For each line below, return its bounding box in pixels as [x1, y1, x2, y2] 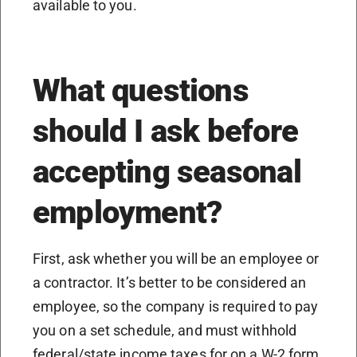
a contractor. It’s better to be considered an [33, 273, 307, 291]
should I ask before [33, 112, 298, 150]
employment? [33, 193, 222, 231]
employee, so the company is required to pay [33, 297, 319, 315]
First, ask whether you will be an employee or [33, 249, 320, 267]
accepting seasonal [33, 152, 301, 190]
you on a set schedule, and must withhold [33, 321, 297, 339]
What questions [33, 71, 249, 109]
